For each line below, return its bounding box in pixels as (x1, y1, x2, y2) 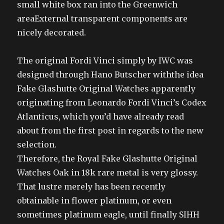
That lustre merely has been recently (17, 181, 166, 191)
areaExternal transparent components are (17, 13, 188, 23)
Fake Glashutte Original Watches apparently (17, 83, 196, 93)
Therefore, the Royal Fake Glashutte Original (17, 153, 198, 163)
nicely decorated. (17, 27, 86, 37)
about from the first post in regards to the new (17, 125, 204, 135)
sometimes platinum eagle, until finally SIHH (17, 209, 200, 219)
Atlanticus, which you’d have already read (17, 111, 184, 121)
